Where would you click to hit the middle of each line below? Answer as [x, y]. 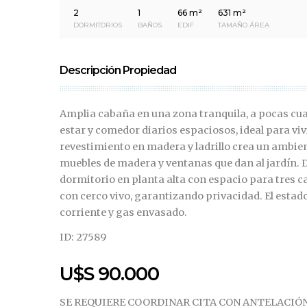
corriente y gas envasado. [123, 213]
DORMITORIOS [98, 25]
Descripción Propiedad [118, 71]
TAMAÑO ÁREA [244, 25]
